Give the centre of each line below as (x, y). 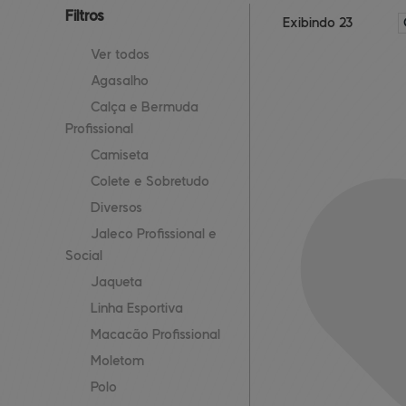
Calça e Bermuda (145, 107)
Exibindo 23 (318, 23)
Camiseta (120, 155)
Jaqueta (116, 282)
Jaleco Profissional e (154, 234)
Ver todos (120, 55)
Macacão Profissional (155, 335)
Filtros (85, 16)
